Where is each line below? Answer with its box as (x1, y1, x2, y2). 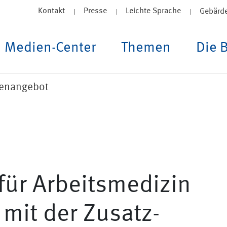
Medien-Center (5, 41, 96, 55)
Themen (121, 41, 171, 55)
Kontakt (38, 7, 65, 15)
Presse (84, 7, 107, 15)
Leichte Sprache (126, 7, 181, 15)
